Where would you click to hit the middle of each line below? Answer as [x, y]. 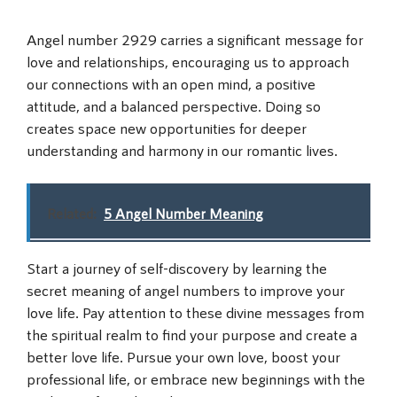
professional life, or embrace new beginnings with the [196, 378]
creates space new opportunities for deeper [167, 127]
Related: [72, 213]
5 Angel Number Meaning [183, 213]
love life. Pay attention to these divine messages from [195, 312]
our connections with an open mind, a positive [171, 83]
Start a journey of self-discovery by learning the [177, 268]
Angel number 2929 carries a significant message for [195, 39]
